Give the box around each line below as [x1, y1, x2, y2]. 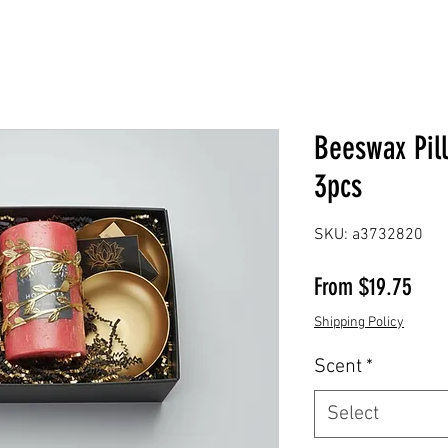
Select [327, 401, 379, 426]
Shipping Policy [314, 313, 404, 331]
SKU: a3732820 [314, 224, 423, 245]
